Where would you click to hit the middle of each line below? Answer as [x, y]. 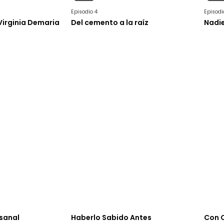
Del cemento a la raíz [109, 23]
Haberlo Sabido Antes [111, 218]
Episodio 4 [84, 12]
